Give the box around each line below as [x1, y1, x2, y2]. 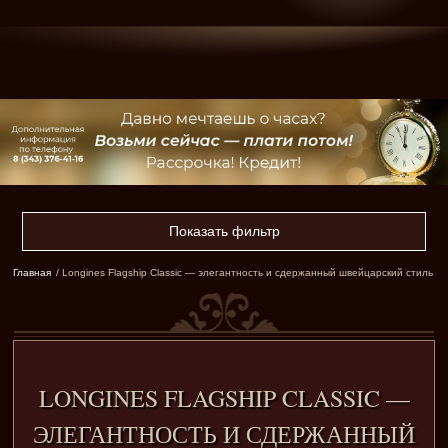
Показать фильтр [168, 223, 280, 240]
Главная [13, 267, 51, 279]
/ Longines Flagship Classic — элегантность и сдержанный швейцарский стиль [56, 267, 434, 279]
